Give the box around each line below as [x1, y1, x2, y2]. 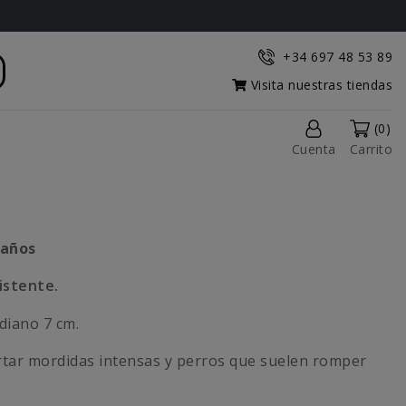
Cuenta [291, 140, 336, 159]
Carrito [349, 140, 392, 159]
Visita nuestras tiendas [246, 76, 392, 93]
